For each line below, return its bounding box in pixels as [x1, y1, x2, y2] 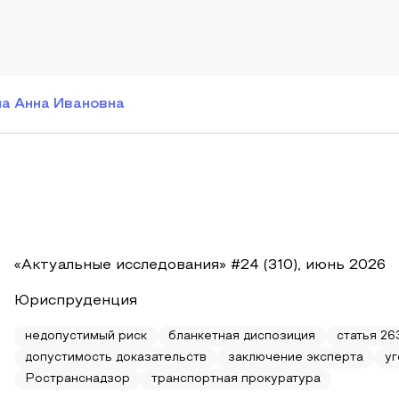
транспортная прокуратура [151, 374, 321, 385]
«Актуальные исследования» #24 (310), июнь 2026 [14, 259, 386, 272]
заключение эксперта [228, 353, 363, 363]
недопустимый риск [25, 331, 147, 342]
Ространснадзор [25, 374, 130, 385]
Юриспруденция [14, 295, 137, 307]
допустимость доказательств [25, 353, 207, 363]
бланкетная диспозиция [168, 331, 315, 342]
